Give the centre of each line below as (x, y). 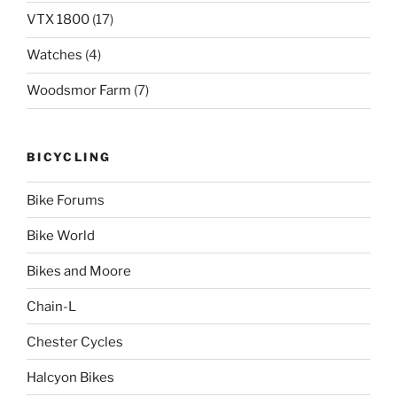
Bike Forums (66, 200)
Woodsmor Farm (79, 91)
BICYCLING (69, 156)
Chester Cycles (75, 342)
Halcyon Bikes (70, 377)
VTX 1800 (58, 20)
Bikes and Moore (79, 271)
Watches (54, 55)
